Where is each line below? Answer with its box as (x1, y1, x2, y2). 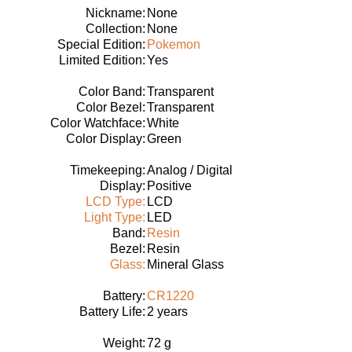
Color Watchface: (50, 116, 145, 130)
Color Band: (79, 85, 145, 99)
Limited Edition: (59, 53, 145, 68)
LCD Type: (86, 195, 145, 209)
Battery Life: (79, 305, 145, 319)
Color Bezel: (76, 101, 145, 115)
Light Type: (84, 211, 145, 225)
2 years (147, 305, 188, 319)
